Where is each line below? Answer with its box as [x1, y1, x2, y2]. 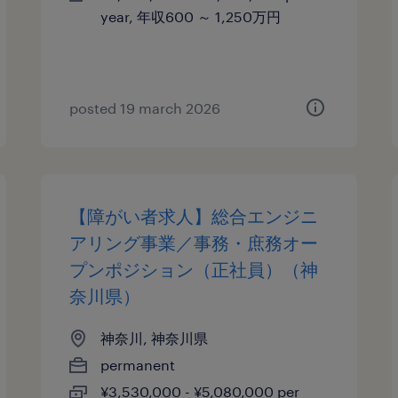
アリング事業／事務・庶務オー [69, 232, 319, 253]
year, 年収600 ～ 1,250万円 [100, 8, 282, 25]
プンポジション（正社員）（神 [69, 259, 319, 280]
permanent [100, 356, 176, 373]
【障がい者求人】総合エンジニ [69, 205, 319, 227]
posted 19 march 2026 [69, 99, 221, 116]
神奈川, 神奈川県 [100, 330, 209, 346]
